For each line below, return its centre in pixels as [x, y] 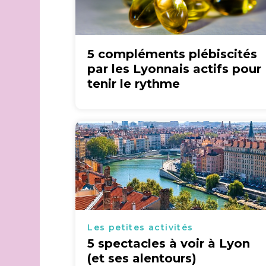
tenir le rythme [134, 84]
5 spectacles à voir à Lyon [169, 243]
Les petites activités [140, 227]
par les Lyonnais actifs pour [175, 69]
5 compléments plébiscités [172, 54]
